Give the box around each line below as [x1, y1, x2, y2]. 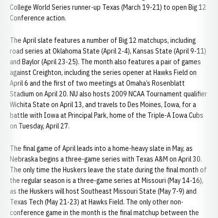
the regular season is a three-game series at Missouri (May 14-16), [10, 176, 203, 185]
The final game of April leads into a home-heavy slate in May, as [10, 144, 193, 153]
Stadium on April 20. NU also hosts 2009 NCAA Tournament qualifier [10, 90, 207, 98]
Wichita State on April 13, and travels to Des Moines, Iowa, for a [10, 100, 196, 109]
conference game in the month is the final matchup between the [10, 208, 199, 217]
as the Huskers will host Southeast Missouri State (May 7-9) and [10, 187, 197, 196]
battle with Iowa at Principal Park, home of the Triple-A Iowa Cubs [10, 111, 203, 120]
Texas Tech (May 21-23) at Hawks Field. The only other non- [10, 198, 183, 206]
